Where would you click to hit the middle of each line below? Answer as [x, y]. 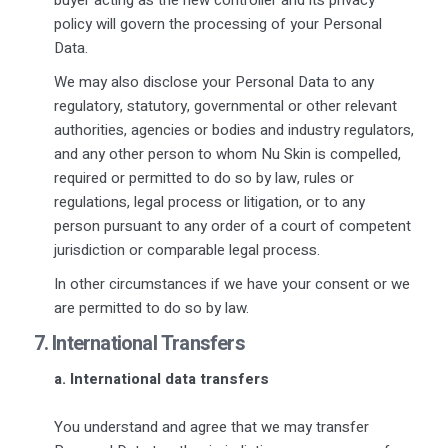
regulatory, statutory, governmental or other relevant [225, 105]
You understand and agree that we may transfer [211, 426]
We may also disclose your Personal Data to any [213, 81]
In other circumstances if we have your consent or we [231, 283]
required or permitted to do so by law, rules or [203, 177]
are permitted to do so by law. [152, 307]
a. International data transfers [162, 378]
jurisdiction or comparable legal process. [187, 249]
